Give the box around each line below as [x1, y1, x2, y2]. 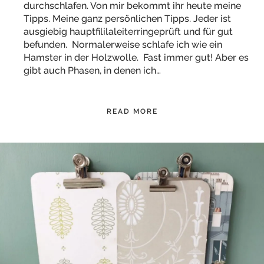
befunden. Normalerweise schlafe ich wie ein [24, 39, 222, 50]
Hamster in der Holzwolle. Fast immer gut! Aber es [24, 52, 249, 63]
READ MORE [106, 107, 158, 115]
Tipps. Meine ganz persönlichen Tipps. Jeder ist [24, 13, 231, 24]
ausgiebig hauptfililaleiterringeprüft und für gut [24, 26, 233, 37]
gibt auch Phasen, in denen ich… [24, 65, 161, 76]
